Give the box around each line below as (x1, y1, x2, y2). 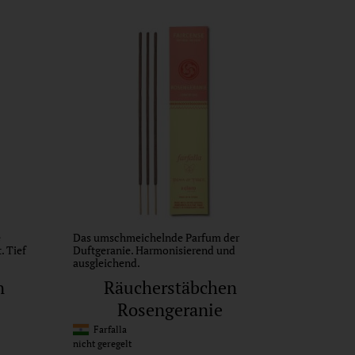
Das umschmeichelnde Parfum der (72, 229, 239, 245)
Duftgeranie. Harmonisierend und (72, 242, 235, 258)
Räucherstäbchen (103, 276, 237, 300)
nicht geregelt (72, 338, 132, 350)
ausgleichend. (72, 254, 140, 270)
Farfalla (88, 323, 127, 336)
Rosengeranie (117, 298, 223, 322)
